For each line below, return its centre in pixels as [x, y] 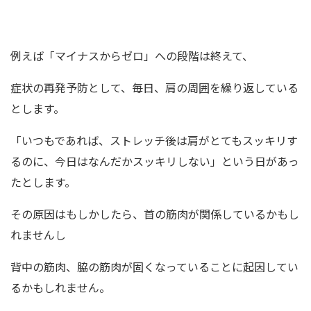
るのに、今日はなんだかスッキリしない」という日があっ [155, 161]
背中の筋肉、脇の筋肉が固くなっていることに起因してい [154, 267]
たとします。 [43, 182]
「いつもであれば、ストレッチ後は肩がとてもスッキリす [154, 140]
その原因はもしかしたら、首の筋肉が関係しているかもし [155, 214]
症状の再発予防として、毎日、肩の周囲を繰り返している [154, 87]
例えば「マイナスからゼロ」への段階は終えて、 [132, 56]
